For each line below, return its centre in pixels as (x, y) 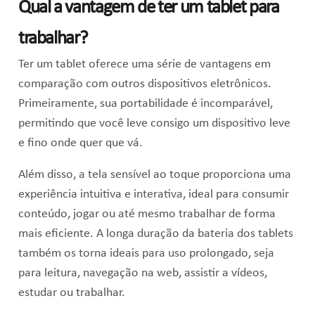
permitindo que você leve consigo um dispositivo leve (154, 123)
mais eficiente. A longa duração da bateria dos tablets (155, 234)
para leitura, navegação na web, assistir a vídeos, (142, 274)
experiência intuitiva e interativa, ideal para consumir (153, 195)
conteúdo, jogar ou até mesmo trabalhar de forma (147, 214)
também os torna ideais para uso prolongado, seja (146, 254)
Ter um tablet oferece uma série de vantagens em (144, 64)
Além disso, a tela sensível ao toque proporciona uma (154, 175)
